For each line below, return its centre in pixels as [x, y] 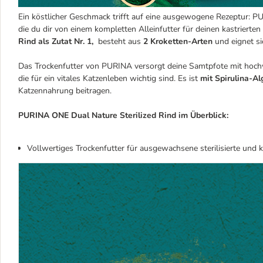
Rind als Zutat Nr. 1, [57, 41]
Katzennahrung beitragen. [66, 90]
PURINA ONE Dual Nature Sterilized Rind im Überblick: [123, 115]
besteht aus [119, 41]
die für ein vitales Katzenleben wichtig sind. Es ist [109, 78]
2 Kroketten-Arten [178, 41]
